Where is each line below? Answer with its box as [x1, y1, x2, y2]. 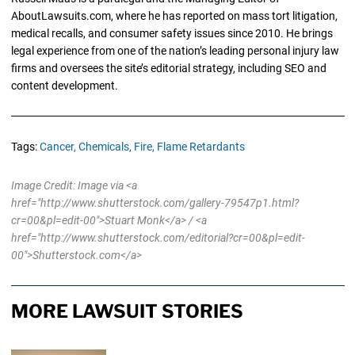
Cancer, [39, 140, 76, 154]
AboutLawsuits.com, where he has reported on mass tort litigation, [10, 10, 338, 23]
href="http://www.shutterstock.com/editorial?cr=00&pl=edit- [10, 231, 305, 245]
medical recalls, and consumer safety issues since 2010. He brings [10, 27, 333, 40]
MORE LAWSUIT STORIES [10, 300, 243, 323]
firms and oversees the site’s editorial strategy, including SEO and [10, 62, 326, 75]
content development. [10, 79, 118, 93]
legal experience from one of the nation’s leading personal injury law [10, 44, 339, 58]
